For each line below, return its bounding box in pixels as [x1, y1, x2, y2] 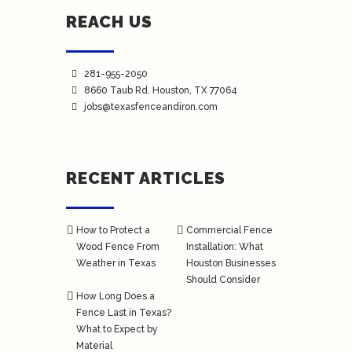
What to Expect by [76, 324, 159, 335]
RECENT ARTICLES [66, 168, 225, 189]
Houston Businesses [186, 258, 277, 269]
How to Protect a [76, 225, 151, 236]
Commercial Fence [186, 225, 273, 236]
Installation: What [186, 241, 264, 253]
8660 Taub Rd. [83, 85, 152, 97]
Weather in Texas [76, 258, 156, 269]
